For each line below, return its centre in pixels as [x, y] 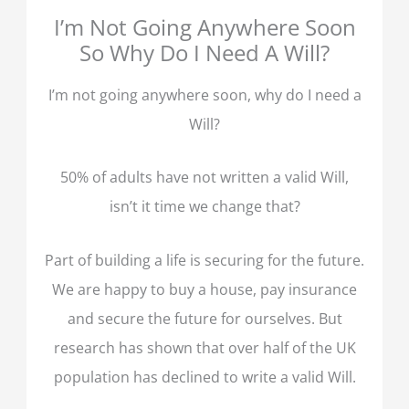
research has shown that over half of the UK [204, 347]
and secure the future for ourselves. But [204, 318]
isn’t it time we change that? [204, 206]
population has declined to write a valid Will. [204, 376]
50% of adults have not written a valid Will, [204, 177]
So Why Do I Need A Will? [204, 52]
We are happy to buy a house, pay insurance [204, 288]
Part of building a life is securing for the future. [204, 259]
